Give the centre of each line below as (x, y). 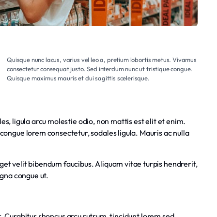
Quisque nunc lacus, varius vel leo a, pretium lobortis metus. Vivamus (101, 59)
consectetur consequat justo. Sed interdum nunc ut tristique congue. (100, 69)
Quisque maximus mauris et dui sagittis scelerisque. (78, 78)
